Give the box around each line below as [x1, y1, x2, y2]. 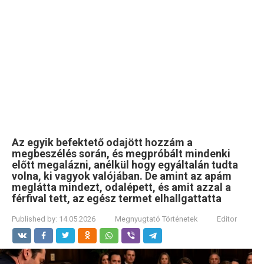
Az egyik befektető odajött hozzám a [12, 136, 193, 148]
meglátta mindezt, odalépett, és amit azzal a [12, 181, 231, 193]
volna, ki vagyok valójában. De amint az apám [12, 170, 232, 182]
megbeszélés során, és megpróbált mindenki [12, 147, 230, 160]
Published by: [12, 214, 57, 223]
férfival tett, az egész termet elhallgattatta [12, 192, 222, 204]
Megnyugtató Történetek [115, 214, 197, 223]
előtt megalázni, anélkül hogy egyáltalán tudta [12, 159, 238, 171]
